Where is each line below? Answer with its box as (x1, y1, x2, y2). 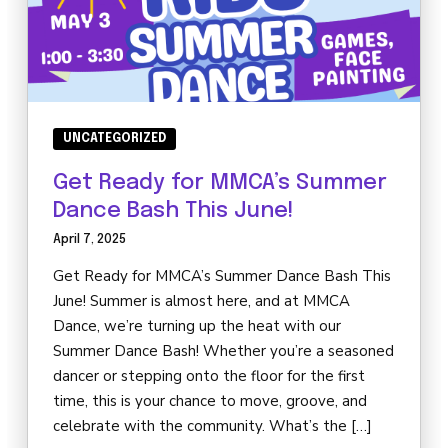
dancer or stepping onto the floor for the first (53, 366, 365, 387)
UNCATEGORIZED (63, 133, 166, 146)
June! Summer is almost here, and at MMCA (53, 291, 350, 312)
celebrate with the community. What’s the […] (53, 416, 372, 437)
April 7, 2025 (53, 233, 126, 247)
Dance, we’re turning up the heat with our (53, 316, 341, 337)
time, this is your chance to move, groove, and (53, 391, 367, 412)
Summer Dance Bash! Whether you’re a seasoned (53, 341, 394, 362)
